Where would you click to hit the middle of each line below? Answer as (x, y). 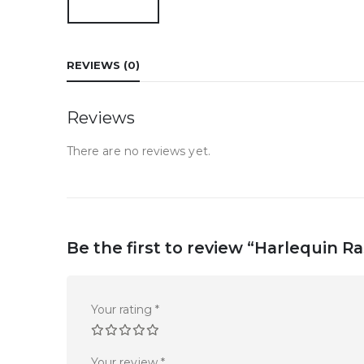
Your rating (123, 310)
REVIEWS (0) (103, 65)
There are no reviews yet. (139, 152)
